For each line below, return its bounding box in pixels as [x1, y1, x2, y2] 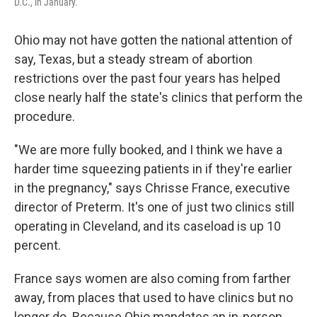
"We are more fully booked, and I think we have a [14, 142, 282, 158]
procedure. [14, 109, 75, 125]
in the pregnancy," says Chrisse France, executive [14, 180, 290, 196]
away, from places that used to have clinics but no [14, 290, 293, 306]
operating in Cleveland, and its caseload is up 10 [14, 219, 281, 234]
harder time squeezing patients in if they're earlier [14, 161, 292, 177]
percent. [14, 238, 61, 253]
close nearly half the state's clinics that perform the [14, 90, 303, 105]
